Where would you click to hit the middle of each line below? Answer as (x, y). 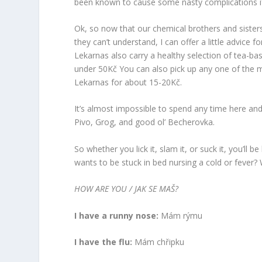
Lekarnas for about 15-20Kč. (128, 82)
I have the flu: (104, 242)
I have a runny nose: (118, 215)
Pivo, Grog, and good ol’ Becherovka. (145, 122)
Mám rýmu (182, 215)
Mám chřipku (158, 242)
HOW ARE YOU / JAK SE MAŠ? (127, 189)
